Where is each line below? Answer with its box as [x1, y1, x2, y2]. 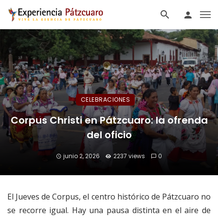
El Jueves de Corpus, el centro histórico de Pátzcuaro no [7, 191, 211, 202]
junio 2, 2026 [63, 152, 100, 160]
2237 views [113, 152, 145, 160]
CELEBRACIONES [80, 95, 130, 104]
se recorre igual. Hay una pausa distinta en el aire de [7, 205, 211, 216]
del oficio [86, 128, 132, 142]
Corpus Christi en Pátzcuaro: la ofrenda [10, 113, 208, 127]
